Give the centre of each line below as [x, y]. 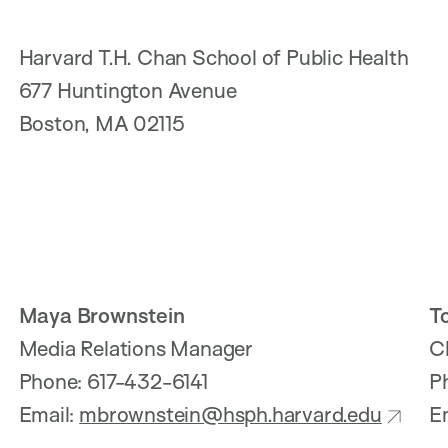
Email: [49, 414]
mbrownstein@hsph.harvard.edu [230, 414]
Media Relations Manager [138, 348]
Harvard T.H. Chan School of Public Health [216, 56]
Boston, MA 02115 [104, 122]
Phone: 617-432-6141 [115, 381]
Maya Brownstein [101, 315]
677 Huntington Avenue [130, 89]
